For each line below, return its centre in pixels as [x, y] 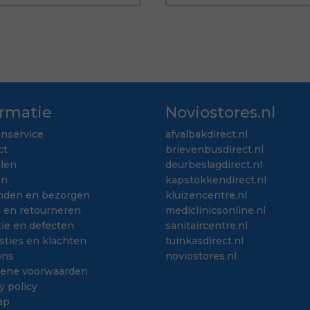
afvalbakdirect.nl [207, 134]
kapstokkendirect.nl [216, 180]
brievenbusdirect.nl [215, 149]
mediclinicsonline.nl [216, 210]
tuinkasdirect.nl [204, 240]
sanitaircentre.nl [207, 225]
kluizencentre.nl [206, 195]
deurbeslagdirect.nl [214, 164]
